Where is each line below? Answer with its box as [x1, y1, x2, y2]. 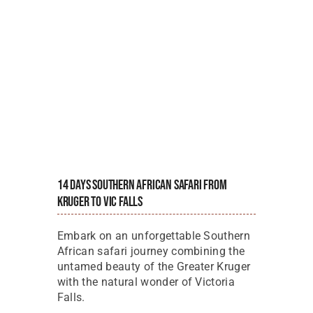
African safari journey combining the [57, 244, 245, 258]
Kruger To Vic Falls [57, 193, 143, 210]
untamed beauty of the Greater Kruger [57, 259, 251, 273]
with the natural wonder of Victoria [57, 275, 235, 289]
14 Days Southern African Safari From [57, 176, 227, 194]
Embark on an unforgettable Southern [57, 228, 251, 242]
